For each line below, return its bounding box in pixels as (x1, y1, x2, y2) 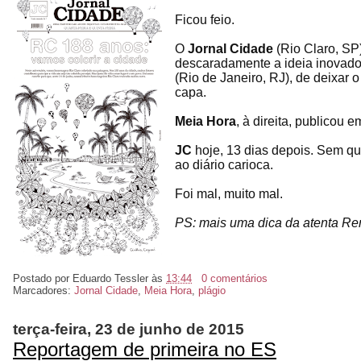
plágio (198, 284, 226, 297)
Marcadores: (13, 284, 74, 297)
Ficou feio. (175, 12, 234, 27)
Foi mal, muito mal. (175, 186, 283, 201)
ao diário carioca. (175, 157, 273, 172)
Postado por (13, 272, 73, 284)
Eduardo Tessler (73, 272, 148, 284)
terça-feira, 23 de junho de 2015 (13, 320, 244, 338)
